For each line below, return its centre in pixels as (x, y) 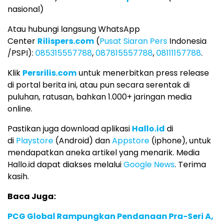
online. (20, 109)
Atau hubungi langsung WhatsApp (74, 29)
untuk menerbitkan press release (143, 73)
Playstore (35, 141)
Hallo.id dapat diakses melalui (65, 165)
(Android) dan (83, 141)
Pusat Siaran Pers (133, 41)
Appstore (131, 141)
